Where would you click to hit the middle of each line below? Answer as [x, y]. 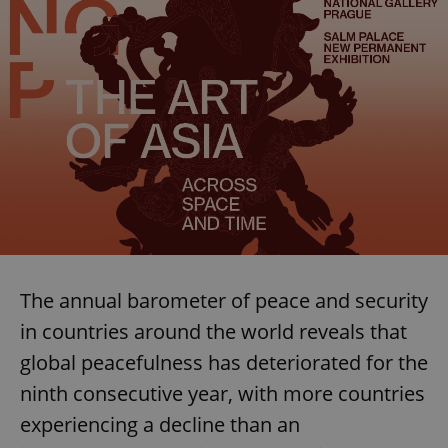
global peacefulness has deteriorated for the [224, 362]
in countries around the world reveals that [213, 331]
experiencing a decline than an [160, 424]
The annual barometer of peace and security [224, 300]
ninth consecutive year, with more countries [222, 393]
